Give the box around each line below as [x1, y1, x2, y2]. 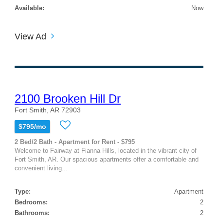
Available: [15, 4, 44, 12]
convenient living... [15, 164, 68, 172]
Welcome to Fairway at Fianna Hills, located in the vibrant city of [15, 146, 197, 154]
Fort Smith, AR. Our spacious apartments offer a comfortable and [15, 155, 199, 163]
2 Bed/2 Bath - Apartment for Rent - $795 [15, 138, 135, 145]
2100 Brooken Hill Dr [15, 91, 121, 105]
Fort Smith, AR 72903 [15, 106, 81, 114]
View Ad [15, 31, 46, 41]
